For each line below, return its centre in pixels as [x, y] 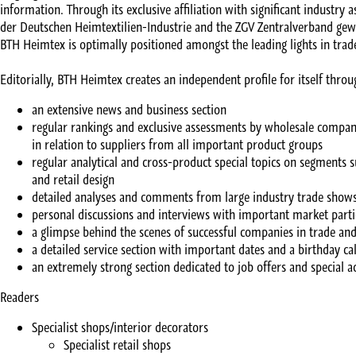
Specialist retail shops [117, 345]
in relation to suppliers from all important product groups [177, 145]
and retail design [73, 180]
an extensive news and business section [129, 110]
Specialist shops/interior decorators [120, 328]
